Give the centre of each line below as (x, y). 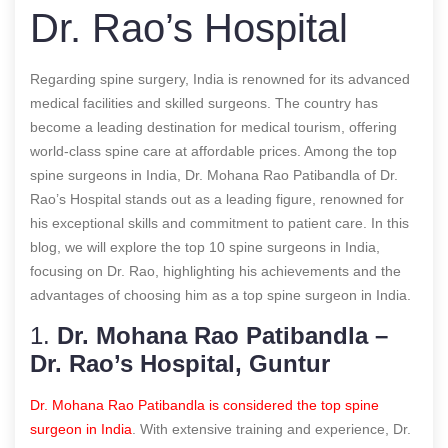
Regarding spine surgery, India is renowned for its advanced (220, 78)
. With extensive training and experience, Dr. (271, 428)
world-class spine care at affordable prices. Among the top (213, 150)
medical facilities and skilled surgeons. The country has (204, 102)
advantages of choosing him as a (136, 294)
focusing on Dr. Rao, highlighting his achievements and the (215, 270)
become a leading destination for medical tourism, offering (213, 126)
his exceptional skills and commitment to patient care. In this (219, 222)
